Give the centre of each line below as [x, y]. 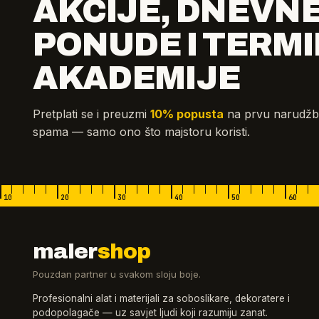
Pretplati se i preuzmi [91, 114]
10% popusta [187, 114]
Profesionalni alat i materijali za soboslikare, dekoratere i [161, 299]
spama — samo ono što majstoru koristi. [141, 132]
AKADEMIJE [136, 79]
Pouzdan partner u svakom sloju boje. [117, 274]
